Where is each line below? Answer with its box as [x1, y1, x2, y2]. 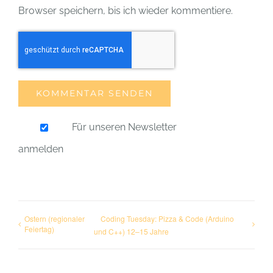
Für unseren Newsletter [71, 121, 177, 133]
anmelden [18, 143, 63, 155]
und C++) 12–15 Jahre [94, 225, 169, 236]
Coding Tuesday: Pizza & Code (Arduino [101, 213, 235, 224]
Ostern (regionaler [24, 213, 85, 224]
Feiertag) [24, 224, 54, 234]
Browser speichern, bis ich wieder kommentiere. [18, 5, 233, 16]
